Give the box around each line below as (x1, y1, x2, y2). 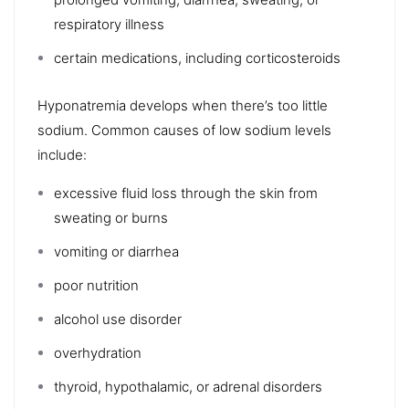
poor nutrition (54, 276, 139, 294)
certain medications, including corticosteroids (54, 48, 341, 67)
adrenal (213, 377, 259, 395)
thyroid (54, 377, 98, 395)
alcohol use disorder (54, 309, 182, 328)
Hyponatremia (37, 96, 126, 114)
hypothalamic (105, 377, 189, 395)
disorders (259, 377, 322, 395)
